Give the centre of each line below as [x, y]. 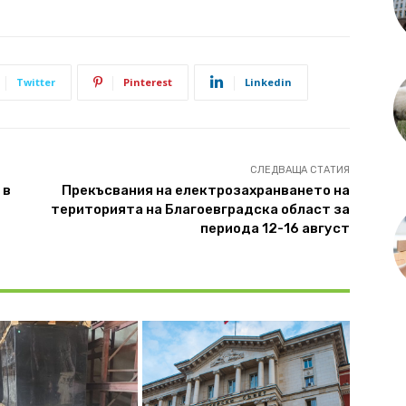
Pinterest [148, 82]
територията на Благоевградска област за [200, 209]
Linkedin [268, 82]
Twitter [36, 82]
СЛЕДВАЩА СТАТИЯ [300, 169]
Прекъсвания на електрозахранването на [205, 190]
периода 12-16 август [275, 228]
